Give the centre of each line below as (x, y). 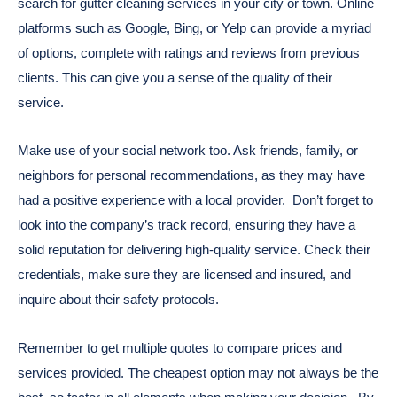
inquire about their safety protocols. (120, 300)
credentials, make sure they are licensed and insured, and (184, 275)
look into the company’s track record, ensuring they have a (187, 225)
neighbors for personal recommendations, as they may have (191, 175)
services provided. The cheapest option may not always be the (198, 372)
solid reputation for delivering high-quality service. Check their (194, 250)
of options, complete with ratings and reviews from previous (189, 53)
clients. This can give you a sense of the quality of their (175, 78)
